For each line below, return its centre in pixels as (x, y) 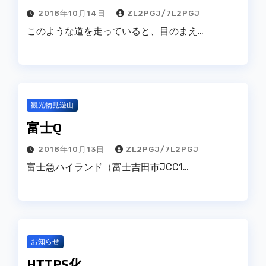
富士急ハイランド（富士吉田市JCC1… (108, 167)
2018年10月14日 (73, 13)
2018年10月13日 (72, 150)
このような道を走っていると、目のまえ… (115, 31)
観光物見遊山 (52, 105)
